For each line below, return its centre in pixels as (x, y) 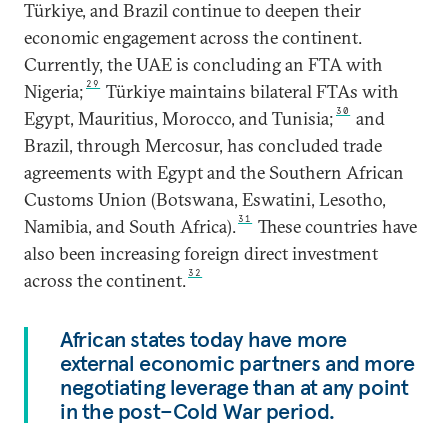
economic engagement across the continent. (193, 37)
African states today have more (203, 339)
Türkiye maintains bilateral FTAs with (251, 91)
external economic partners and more (237, 363)
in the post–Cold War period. (197, 411)
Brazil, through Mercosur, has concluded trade (203, 145)
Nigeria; (54, 91)
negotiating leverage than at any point (234, 387)
